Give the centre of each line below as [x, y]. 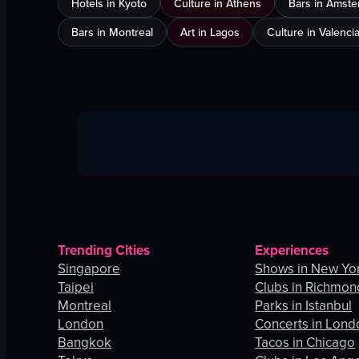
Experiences [292, 250]
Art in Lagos [210, 32]
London [81, 324]
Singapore [89, 269]
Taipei [76, 287]
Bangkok [85, 343]
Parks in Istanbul [304, 306]
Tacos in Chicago [305, 343]
